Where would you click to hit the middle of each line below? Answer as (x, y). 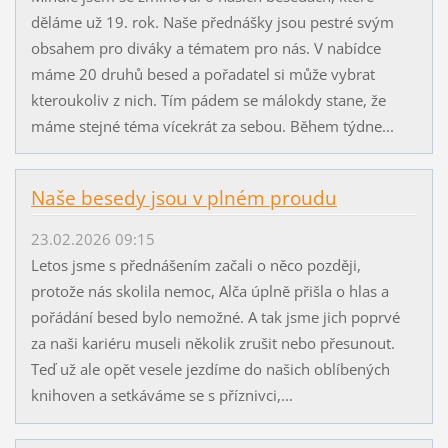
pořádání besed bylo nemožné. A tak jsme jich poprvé (215, 316)
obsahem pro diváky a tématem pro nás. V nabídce (205, 47)
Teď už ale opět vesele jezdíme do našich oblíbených (210, 368)
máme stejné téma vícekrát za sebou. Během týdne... (212, 125)
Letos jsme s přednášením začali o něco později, (195, 264)
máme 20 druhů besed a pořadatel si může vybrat (202, 73)
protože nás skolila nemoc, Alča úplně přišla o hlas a (209, 290)
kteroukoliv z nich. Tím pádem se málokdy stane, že (208, 99)
